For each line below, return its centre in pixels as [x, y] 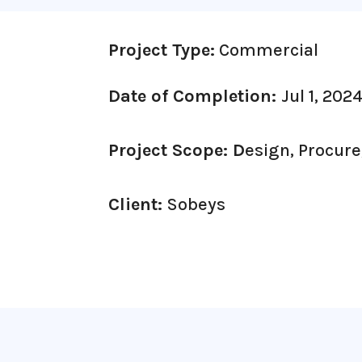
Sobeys [197, 204]
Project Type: [162, 50]
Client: [138, 204]
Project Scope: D [177, 150]
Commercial [267, 50]
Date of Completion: [195, 96]
